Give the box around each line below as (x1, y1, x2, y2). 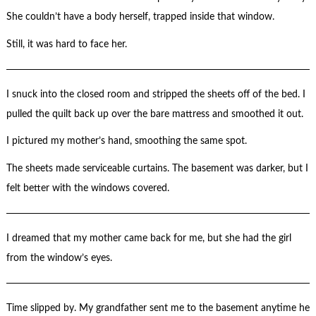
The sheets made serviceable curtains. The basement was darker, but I (6, 163, 308, 174)
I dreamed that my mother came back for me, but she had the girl (6, 233, 291, 243)
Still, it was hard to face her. (6, 39, 127, 49)
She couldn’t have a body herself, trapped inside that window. (6, 12, 274, 23)
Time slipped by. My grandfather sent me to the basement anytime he (6, 303, 310, 313)
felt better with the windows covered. (6, 183, 169, 193)
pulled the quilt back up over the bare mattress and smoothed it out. (6, 109, 303, 119)
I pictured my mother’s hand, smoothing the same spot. (6, 136, 247, 147)
